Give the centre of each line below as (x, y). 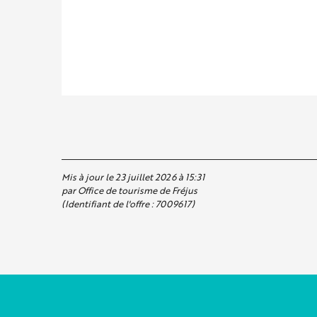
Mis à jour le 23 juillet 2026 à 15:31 (133, 177)
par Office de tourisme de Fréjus (129, 190)
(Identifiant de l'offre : (109, 203)
